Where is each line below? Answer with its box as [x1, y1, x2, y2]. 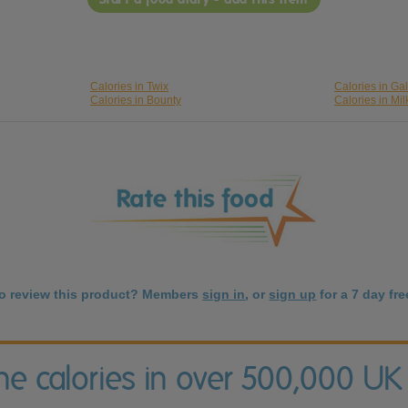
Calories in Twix [89, 80, 168, 94]
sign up [269, 287, 317, 302]
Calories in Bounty [89, 94, 181, 107]
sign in [202, 287, 246, 302]
